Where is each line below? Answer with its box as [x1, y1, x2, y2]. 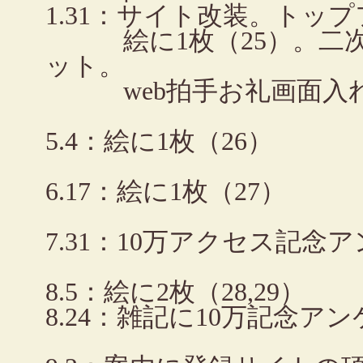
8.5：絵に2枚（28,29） [45, 278, 306, 306]
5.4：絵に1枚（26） [45, 127, 274, 156]
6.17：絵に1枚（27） [45, 177, 287, 206]
